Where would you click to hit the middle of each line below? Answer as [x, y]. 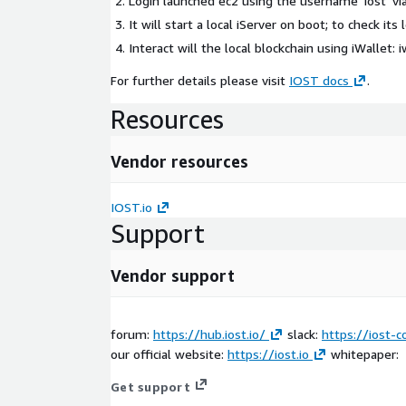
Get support [150, 386]
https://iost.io [268, 353]
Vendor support [173, 275]
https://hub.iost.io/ [209, 333]
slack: [303, 333]
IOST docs [319, 80]
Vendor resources [179, 161]
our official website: [169, 353]
